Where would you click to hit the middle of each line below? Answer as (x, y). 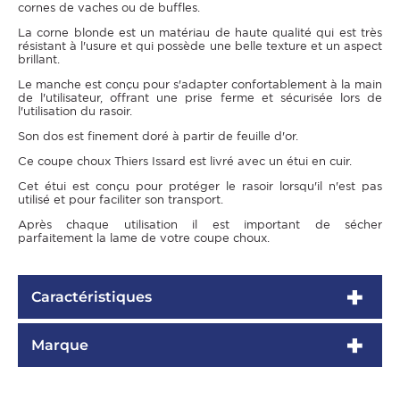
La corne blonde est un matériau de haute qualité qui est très (200, 33)
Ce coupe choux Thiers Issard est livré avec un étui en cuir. (185, 162)
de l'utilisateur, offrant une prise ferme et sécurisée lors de (200, 98)
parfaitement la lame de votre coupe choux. (144, 238)
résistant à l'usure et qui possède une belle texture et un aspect (200, 46)
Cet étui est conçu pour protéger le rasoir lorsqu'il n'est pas (200, 187)
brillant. (39, 60)
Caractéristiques (92, 297)
